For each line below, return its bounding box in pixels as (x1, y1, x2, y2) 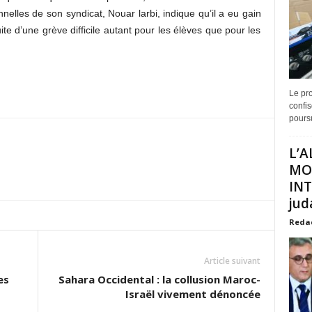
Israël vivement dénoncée (125, 287, 260, 301)
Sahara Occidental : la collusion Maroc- (58, 272, 260, 286)
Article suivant (203, 255, 260, 267)
